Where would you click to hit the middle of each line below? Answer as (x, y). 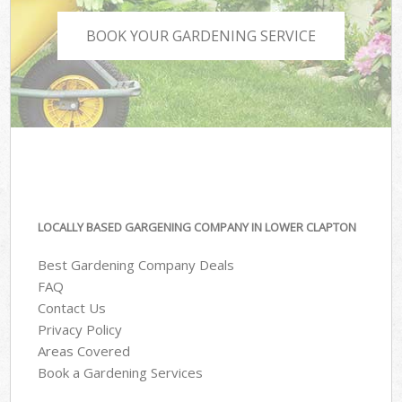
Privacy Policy (80, 330)
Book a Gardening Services (121, 373)
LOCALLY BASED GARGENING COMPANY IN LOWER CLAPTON (197, 227)
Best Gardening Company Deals (136, 265)
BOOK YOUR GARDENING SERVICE (201, 36)
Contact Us (72, 308)
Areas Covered (84, 351)
